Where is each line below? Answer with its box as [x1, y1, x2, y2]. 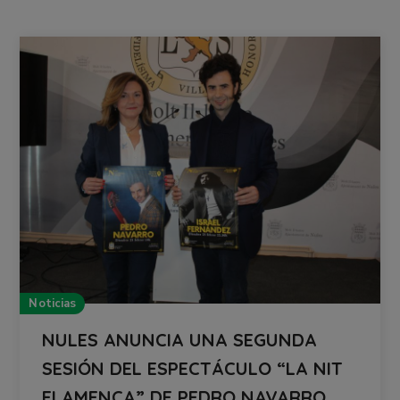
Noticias [29, 295, 77, 312]
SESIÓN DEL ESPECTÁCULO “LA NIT [42, 356, 344, 379]
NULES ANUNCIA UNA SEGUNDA [42, 328, 318, 351]
